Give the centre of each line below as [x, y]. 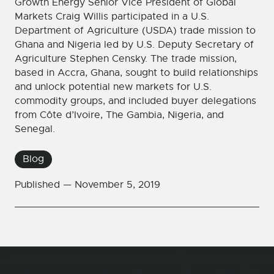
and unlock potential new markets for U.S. [113, 87]
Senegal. [35, 129]
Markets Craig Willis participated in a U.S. [112, 17]
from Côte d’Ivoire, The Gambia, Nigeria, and [119, 115]
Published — [45, 185]
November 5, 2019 [117, 185]
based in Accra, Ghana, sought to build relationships [136, 73]
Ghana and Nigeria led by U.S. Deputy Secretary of [134, 45]
